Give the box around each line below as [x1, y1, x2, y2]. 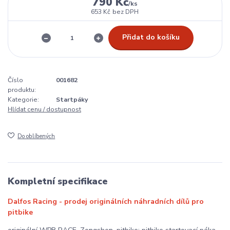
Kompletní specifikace [8, 175, 108, 188]
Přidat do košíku [122, 32, 180, 43]
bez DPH [112, 8, 139, 16]
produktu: [8, 86, 36, 94]
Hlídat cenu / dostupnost [8, 105, 81, 114]
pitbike [8, 207, 33, 217]
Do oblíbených [17, 132, 55, 141]
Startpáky [56, 95, 88, 104]
